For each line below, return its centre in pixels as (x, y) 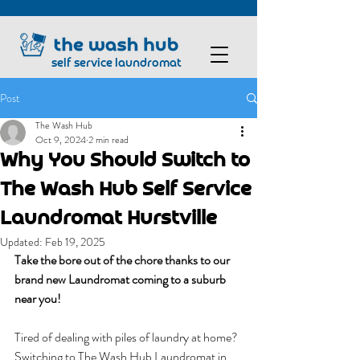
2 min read (108, 140)
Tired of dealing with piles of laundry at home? (127, 337)
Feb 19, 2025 (75, 242)
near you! (38, 299)
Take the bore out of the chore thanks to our (123, 260)
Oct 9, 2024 (61, 140)
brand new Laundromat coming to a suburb (121, 279)
